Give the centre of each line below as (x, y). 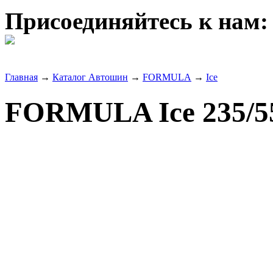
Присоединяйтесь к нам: (136, 21)
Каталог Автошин (90, 77)
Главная (21, 77)
